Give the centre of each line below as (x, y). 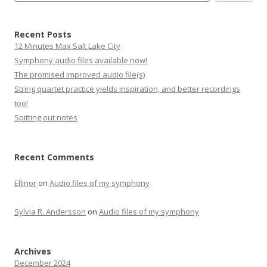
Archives (33, 251)
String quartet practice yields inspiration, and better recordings (127, 89)
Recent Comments (54, 157)
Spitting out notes (46, 117)
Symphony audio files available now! (81, 60)
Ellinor (25, 183)
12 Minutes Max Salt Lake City (67, 46)
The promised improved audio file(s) (80, 74)
